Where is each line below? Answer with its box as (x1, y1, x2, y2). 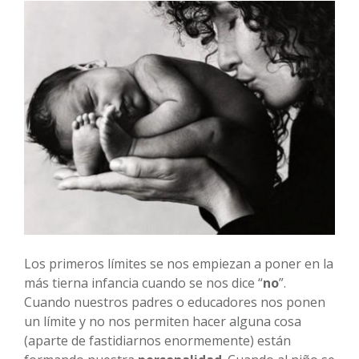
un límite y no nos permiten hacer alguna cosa (24, 312, 301, 330)
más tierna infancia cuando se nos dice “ (24, 273, 263, 292)
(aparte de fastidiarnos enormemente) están (24, 331, 291, 349)
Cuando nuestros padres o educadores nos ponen (24, 292, 325, 311)
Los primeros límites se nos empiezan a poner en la (24, 254, 333, 272)
